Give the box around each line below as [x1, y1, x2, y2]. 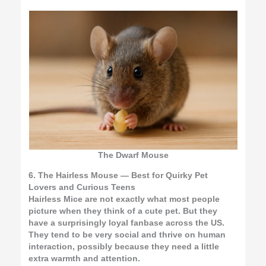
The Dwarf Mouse [97, 151, 169, 160]
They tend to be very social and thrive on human [28, 230, 226, 239]
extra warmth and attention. [28, 254, 141, 263]
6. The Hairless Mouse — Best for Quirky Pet [28, 170, 208, 180]
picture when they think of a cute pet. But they [28, 206, 218, 216]
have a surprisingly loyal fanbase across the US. [28, 218, 225, 227]
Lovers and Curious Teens [28, 182, 136, 192]
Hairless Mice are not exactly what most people [28, 194, 220, 204]
